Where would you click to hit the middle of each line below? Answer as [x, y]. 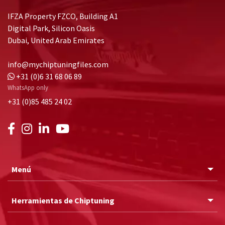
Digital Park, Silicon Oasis [51, 28]
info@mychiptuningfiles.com [58, 65]
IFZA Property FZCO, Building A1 [63, 16]
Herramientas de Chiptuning [63, 200]
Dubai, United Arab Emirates [56, 40]
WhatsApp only [28, 87]
